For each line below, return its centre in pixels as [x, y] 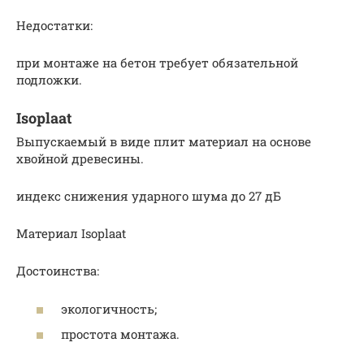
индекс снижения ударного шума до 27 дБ [149, 196]
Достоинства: [58, 271]
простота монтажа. [120, 334]
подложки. [49, 80]
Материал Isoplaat [71, 234]
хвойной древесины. [80, 159]
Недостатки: [54, 26]
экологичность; [109, 308]
